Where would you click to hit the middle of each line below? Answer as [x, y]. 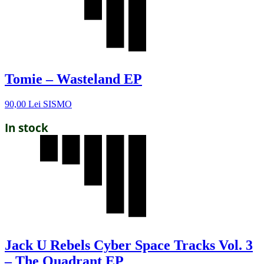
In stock [27, 128]
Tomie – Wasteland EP [73, 79]
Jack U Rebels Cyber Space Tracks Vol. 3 [129, 245]
